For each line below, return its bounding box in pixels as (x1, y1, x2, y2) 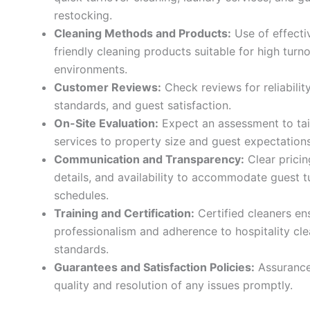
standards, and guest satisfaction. (54, 98, 231, 112)
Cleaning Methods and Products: (54, 26, 231, 40)
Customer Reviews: (54, 80, 161, 94)
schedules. (54, 188, 109, 202)
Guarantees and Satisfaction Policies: (54, 259, 255, 274)
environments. (54, 62, 127, 76)
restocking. (54, 8, 112, 22)
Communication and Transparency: (54, 152, 244, 166)
